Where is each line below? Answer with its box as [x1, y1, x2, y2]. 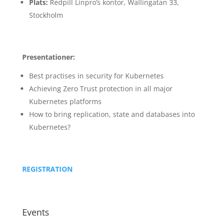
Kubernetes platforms [29, 96, 102, 106]
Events [22, 206, 49, 218]
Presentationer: [22, 52, 75, 62]
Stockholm [29, 10, 63, 20]
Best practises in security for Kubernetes [29, 71, 164, 80]
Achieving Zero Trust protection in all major [29, 83, 173, 93]
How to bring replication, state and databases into [29, 109, 195, 119]
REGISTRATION [22, 164, 73, 174]
